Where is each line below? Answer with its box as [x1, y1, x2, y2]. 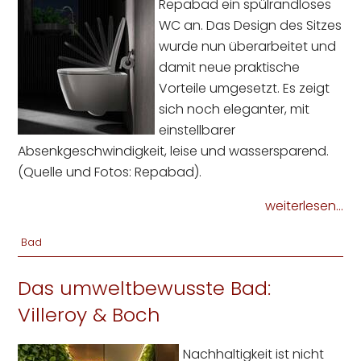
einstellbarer [159, 120, 236, 139]
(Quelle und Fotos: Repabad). [18, 162, 202, 181]
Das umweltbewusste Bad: [18, 274, 272, 301]
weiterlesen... [264, 196, 343, 215]
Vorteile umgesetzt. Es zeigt [159, 78, 330, 98]
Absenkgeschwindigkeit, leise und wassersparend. [18, 141, 330, 160]
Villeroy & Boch [18, 301, 161, 328]
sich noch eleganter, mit [159, 99, 310, 118]
